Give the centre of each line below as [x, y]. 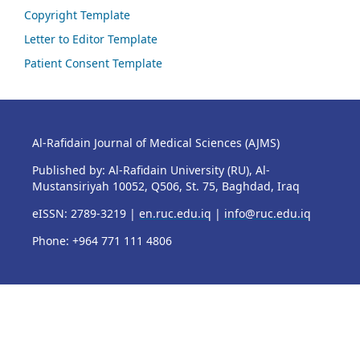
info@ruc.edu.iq [267, 214]
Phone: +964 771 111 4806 [102, 241]
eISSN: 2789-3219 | [85, 214]
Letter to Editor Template [91, 39]
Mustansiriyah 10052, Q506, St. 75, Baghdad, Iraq [166, 186]
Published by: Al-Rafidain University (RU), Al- [151, 170]
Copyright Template [77, 15]
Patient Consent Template [93, 63]
